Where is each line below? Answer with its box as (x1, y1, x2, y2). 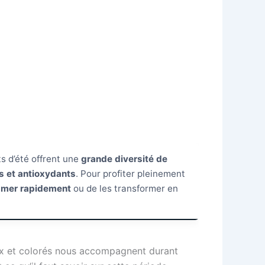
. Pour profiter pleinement (76, 168, 185, 179)
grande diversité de (81, 153, 167, 164)
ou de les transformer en (71, 183, 178, 194)
